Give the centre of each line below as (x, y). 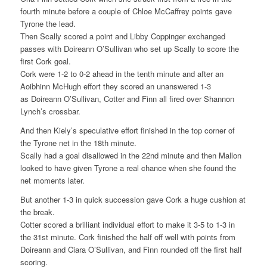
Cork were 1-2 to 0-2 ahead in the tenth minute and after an (122, 73)
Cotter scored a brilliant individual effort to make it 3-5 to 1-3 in (127, 225)
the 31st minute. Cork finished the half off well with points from (128, 237)
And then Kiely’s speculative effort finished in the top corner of (127, 131)
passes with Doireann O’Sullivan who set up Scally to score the (129, 48)
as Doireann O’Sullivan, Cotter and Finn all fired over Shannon (127, 98)
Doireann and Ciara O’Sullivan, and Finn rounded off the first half (131, 250)
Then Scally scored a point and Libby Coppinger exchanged (122, 36)
